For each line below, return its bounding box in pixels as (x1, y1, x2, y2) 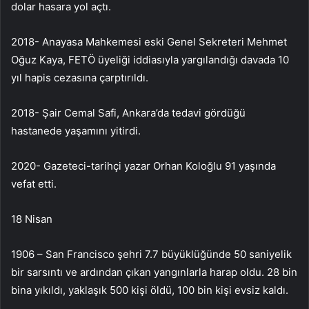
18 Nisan (11, 212, 52, 226)
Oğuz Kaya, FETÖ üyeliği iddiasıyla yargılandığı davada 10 (11, 52, 289, 66)
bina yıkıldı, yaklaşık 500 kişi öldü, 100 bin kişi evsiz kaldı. (11, 283, 288, 297)
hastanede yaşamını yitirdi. (11, 123, 141, 137)
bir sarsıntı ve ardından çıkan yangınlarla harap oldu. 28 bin (11, 265, 297, 279)
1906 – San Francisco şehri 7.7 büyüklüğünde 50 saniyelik (11, 247, 292, 261)
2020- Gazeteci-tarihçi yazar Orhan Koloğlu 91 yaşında (11, 159, 276, 172)
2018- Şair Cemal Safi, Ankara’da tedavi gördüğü (11, 106, 246, 119)
